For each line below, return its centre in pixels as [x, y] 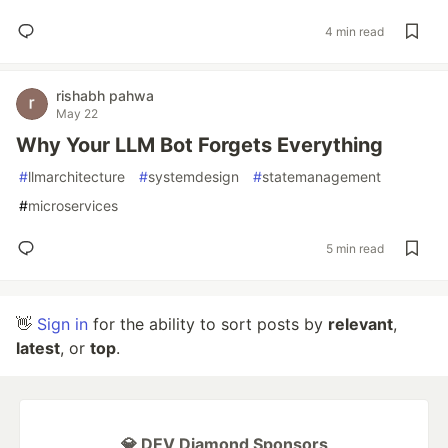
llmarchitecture [76, 176]
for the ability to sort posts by [208, 324]
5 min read [355, 248]
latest [38, 348]
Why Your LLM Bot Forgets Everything [199, 145]
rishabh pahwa [105, 95]
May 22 [77, 113]
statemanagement [321, 176]
